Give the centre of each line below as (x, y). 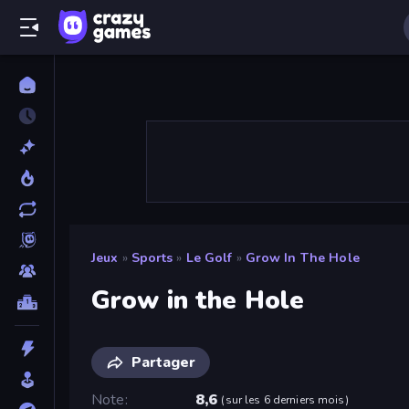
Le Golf (209, 258)
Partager (163, 362)
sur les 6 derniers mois (285, 399)
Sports (152, 258)
